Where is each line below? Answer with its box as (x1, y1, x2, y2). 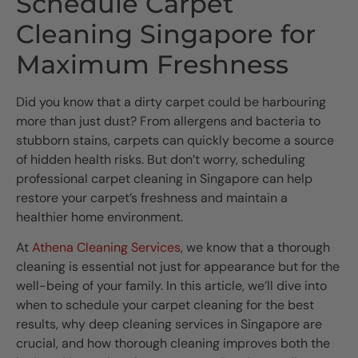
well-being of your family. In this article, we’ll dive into (16, 277, 327, 295)
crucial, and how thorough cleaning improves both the (16, 335, 330, 352)
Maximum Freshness (16, 49, 288, 80)
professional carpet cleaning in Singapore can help (16, 170, 312, 187)
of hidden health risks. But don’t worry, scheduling (16, 151, 305, 168)
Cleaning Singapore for (16, 18, 316, 50)
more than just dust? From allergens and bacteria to (16, 113, 320, 129)
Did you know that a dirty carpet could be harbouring (16, 93, 326, 110)
